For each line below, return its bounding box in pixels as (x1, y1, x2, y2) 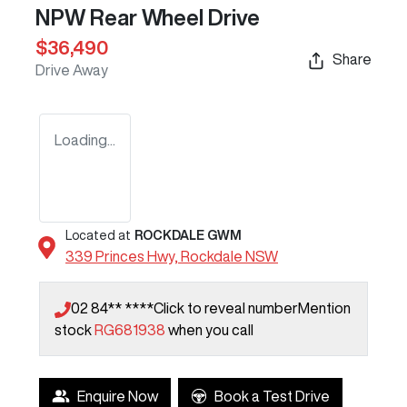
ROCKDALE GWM (134, 229, 242, 243)
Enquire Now (77, 389, 158, 404)
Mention (298, 301, 351, 316)
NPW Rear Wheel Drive (35, 6, 260, 29)
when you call (168, 323, 253, 338)
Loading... (55, 133, 115, 148)
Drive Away (35, 63, 108, 78)
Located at (65, 229, 131, 243)
